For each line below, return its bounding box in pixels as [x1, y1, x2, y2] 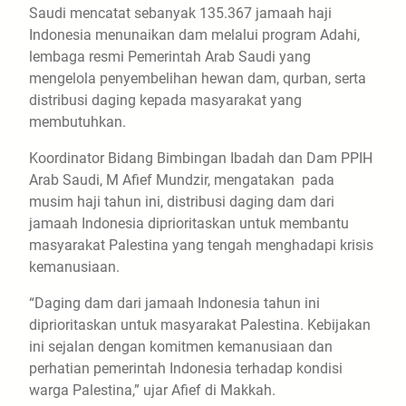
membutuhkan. [29, 112, 126, 130]
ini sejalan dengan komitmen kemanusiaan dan [29, 337, 333, 355]
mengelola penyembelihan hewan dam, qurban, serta [29, 69, 366, 87]
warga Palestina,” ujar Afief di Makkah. [29, 381, 275, 399]
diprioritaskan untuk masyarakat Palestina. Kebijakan [29, 315, 371, 333]
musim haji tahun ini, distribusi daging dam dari [29, 192, 334, 210]
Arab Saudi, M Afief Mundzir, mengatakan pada [29, 170, 334, 188]
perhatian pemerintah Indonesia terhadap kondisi [29, 359, 343, 377]
